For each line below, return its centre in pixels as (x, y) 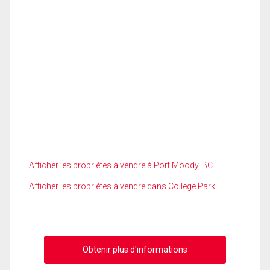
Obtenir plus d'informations (135, 249)
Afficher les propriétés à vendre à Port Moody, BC (121, 165)
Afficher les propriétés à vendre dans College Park (122, 186)
